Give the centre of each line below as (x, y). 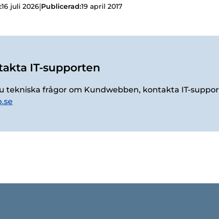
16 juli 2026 (20, 6)
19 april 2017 (102, 6)
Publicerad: (61, 6)
